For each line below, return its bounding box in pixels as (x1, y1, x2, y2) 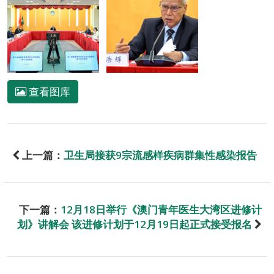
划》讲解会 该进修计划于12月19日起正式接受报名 (17, 217, 252, 232)
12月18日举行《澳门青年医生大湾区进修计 (61, 202, 262, 217)
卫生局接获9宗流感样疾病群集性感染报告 (64, 148, 257, 163)
